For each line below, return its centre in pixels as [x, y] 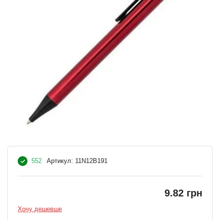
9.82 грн [183, 193]
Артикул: [60, 161]
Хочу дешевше [40, 209]
